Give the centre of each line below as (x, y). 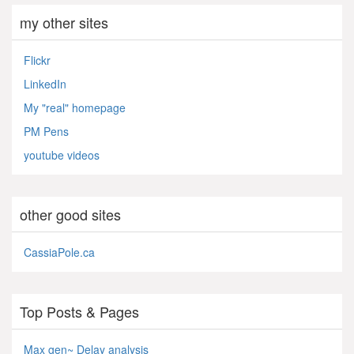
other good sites (70, 214)
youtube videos (62, 154)
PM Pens (46, 131)
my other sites (64, 22)
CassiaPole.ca (59, 252)
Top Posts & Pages (79, 311)
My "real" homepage (75, 107)
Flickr (37, 60)
